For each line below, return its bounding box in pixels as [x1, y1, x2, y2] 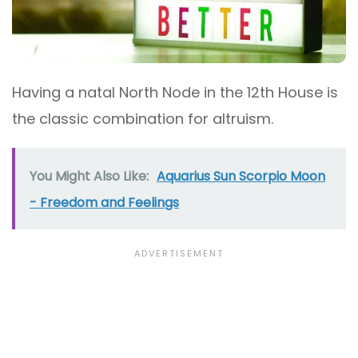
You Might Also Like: [30, 167, 149, 186]
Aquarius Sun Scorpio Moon [157, 167, 325, 186]
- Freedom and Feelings [30, 193, 179, 213]
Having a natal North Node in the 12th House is [12, 82, 338, 103]
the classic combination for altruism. [12, 109, 273, 129]
